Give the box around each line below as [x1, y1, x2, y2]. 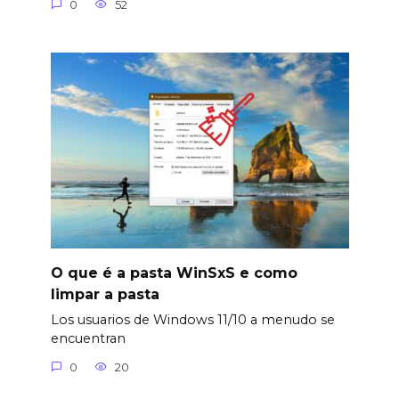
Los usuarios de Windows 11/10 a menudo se [50, 312, 335, 329]
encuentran [50, 330, 126, 347]
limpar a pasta [50, 285, 159, 303]
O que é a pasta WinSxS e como [50, 264, 297, 281]
